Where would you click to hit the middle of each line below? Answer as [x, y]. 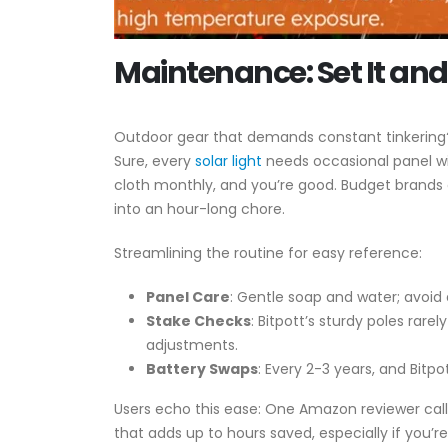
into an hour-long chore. [199, 209]
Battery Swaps [202, 369]
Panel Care [188, 297]
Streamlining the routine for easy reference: [268, 253]
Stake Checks [198, 321]
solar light [228, 161]
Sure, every [154, 161]
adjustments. [192, 345]
